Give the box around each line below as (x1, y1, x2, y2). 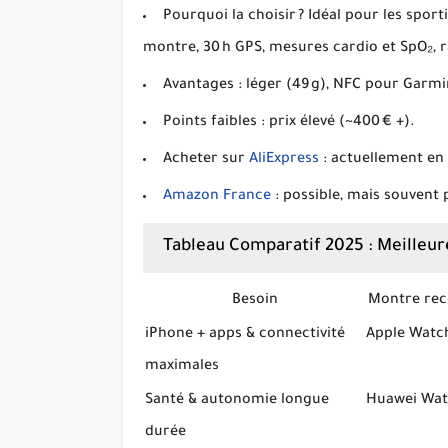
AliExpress (249, 152, 319, 168)
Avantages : (163, 78, 242, 94)
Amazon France (163, 189, 271, 205)
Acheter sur (163, 152, 249, 168)
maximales (145, 359, 219, 375)
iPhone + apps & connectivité (145, 327, 345, 343)
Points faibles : (163, 115, 265, 131)
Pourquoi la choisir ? (163, 9, 304, 25)
